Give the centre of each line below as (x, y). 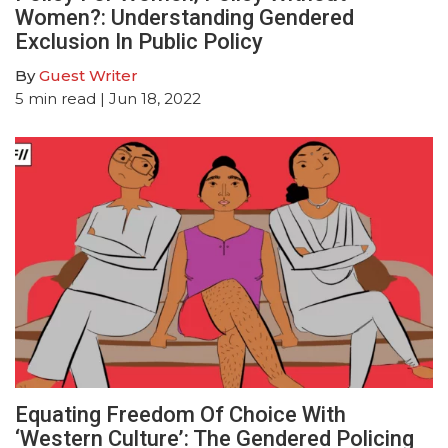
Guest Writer (88, 76)
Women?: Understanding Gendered (184, 18)
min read (62, 99)
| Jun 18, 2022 (148, 99)
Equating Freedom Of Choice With (180, 415)
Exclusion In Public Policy (139, 42)
